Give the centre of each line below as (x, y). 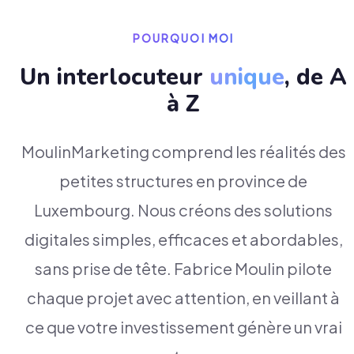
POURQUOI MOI (183, 39)
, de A (316, 77)
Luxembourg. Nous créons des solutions (183, 209)
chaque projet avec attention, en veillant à (183, 297)
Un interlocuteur (115, 77)
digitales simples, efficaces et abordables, (183, 239)
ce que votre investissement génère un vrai (183, 326)
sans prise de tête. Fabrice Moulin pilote (183, 268)
